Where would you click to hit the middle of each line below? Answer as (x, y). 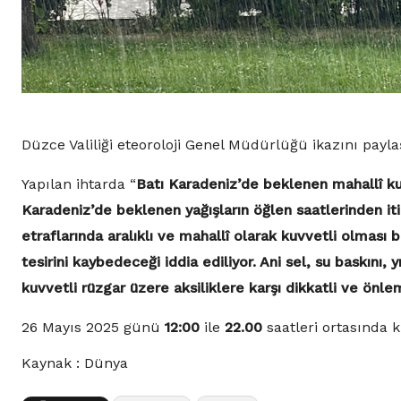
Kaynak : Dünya (75, 363)
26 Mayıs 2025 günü (93, 328)
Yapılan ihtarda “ (79, 184)
